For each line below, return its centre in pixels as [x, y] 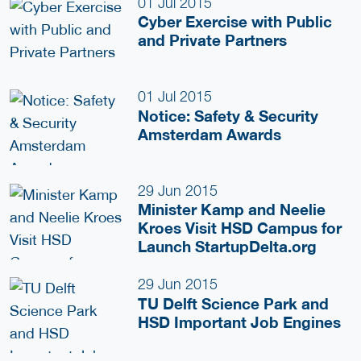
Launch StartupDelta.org [228, 247]
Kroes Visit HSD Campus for [240, 228]
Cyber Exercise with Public [235, 22]
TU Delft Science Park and [234, 303]
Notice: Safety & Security [228, 116]
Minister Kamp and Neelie [232, 210]
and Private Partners [213, 41]
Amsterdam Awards [210, 134]
